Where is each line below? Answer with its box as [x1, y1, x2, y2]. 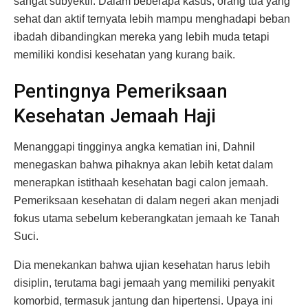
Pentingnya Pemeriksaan [14, 80, 228, 103]
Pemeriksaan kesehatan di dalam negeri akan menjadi [14, 195, 279, 207]
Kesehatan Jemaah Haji [14, 105, 216, 128]
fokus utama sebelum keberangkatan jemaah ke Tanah [14, 212, 280, 225]
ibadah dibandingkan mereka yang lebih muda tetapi [14, 30, 269, 43]
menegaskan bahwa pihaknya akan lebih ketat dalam [14, 159, 273, 171]
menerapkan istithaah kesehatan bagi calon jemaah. [14, 177, 268, 189]
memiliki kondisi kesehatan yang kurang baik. [14, 48, 235, 60]
